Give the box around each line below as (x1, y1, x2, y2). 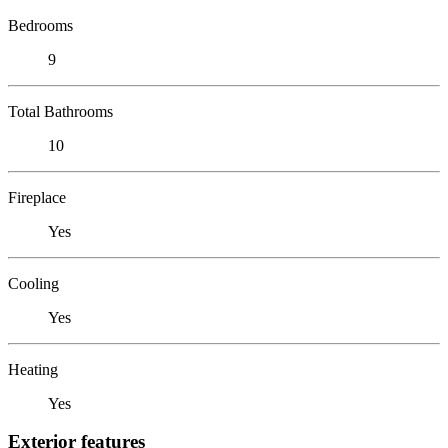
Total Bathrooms (8, 102, 113, 120)
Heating (8, 360, 58, 378)
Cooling (8, 274, 59, 292)
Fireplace (8, 188, 66, 206)
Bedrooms (8, 16, 73, 34)
